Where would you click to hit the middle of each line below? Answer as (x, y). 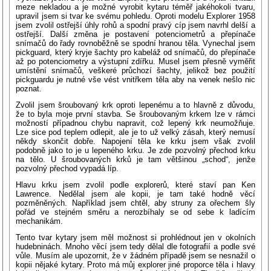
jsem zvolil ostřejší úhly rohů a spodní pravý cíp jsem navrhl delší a (135, 25)
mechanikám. (40, 221)
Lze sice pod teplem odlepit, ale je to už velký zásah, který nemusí (135, 132)
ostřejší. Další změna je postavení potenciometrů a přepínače (135, 34)
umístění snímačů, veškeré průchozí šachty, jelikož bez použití (135, 70)
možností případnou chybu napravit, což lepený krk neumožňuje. (135, 123)
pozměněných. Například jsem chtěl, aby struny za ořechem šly (135, 203)
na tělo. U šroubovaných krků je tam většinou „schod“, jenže (135, 159)
